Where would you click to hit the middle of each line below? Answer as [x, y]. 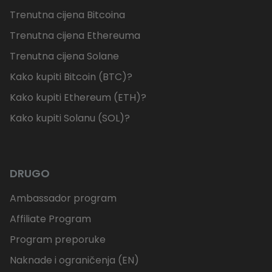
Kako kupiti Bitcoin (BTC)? [71, 77]
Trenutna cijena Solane [64, 56]
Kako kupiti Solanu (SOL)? [70, 118]
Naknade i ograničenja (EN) [74, 260]
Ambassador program [63, 199]
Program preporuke [58, 240]
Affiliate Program [50, 219]
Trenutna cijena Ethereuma [75, 36]
